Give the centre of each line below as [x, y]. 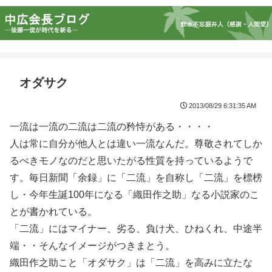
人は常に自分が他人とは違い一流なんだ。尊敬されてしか [136, 144]
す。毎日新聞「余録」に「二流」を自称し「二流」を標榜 [136, 178]
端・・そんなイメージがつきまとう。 [92, 246]
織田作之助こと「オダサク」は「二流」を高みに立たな [131, 263]
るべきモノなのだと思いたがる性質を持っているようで [131, 161]
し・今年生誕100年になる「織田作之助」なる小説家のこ [134, 195]
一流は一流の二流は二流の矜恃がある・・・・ [112, 127]
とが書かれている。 [53, 212]
